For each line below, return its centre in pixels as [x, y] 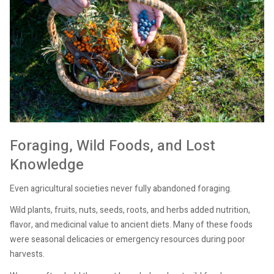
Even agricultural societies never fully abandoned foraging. [121, 188]
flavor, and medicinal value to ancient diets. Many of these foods [131, 225]
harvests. [27, 254]
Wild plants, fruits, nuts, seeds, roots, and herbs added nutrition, [130, 210]
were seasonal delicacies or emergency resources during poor [128, 240]
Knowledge [47, 165]
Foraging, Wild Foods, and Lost [113, 146]
